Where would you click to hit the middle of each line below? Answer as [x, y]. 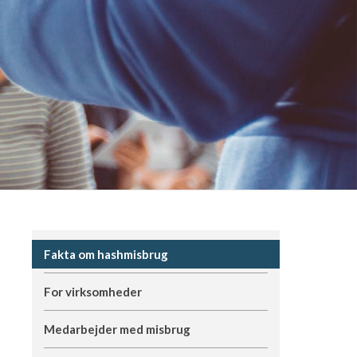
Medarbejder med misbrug [117, 329]
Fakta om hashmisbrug [106, 254]
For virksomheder [92, 292]
